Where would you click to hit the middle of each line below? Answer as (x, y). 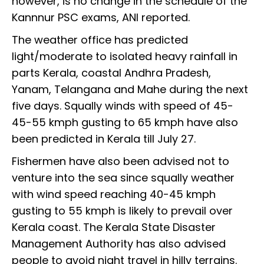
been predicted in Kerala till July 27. (104, 139)
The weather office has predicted (100, 40)
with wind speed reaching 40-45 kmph (114, 194)
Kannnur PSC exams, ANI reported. (101, 18)
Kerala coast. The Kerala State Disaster (114, 227)
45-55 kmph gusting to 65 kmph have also (125, 123)
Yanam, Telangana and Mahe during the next (130, 90)
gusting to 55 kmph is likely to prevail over (122, 211)
